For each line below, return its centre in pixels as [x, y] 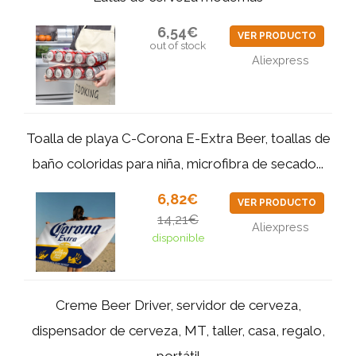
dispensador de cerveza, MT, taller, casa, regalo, [178, 331]
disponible [178, 238]
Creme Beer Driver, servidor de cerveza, [178, 305]
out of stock [178, 45]
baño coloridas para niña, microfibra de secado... [178, 164]
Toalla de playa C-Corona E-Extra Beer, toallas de [178, 138]
